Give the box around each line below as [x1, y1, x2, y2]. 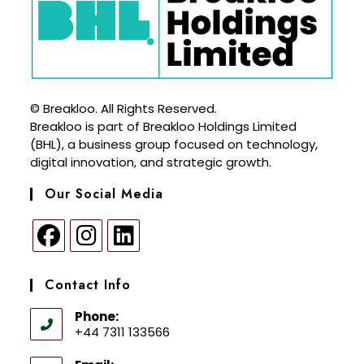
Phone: [75, 307, 119, 325]
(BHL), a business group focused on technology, [30, 135, 318, 153]
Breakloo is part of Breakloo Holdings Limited [30, 117, 297, 135]
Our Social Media [45, 184, 164, 203]
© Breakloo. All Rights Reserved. [30, 99, 218, 117]
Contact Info [45, 275, 132, 294]
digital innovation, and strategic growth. [30, 153, 272, 171]
